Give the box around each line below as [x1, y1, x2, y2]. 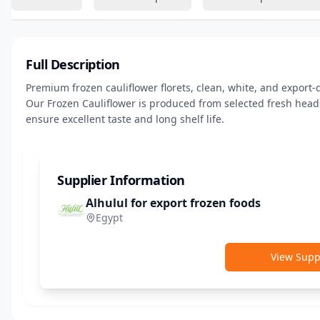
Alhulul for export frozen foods [86, 195, 261, 211]
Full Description [26, 56, 120, 73]
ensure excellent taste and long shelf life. [26, 112, 224, 126]
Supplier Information [57, 171, 185, 189]
